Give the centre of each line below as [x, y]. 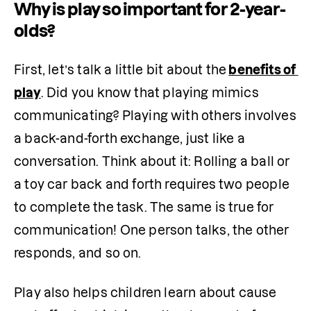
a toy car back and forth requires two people [152, 184]
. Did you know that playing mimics [150, 93]
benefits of [262, 70]
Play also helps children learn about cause [145, 293]
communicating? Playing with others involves [155, 116]
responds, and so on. [78, 253]
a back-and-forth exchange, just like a [129, 138]
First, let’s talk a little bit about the [120, 70]
